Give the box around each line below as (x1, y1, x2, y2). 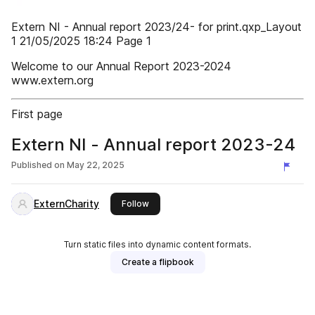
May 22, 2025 (67, 160, 124, 170)
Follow (122, 198, 149, 209)
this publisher (148, 198, 205, 208)
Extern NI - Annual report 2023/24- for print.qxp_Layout (11, 20, 302, 34)
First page (11, 107, 63, 121)
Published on (11, 160, 65, 170)
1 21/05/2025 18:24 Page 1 (11, 34, 151, 48)
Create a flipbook (121, 257, 194, 267)
